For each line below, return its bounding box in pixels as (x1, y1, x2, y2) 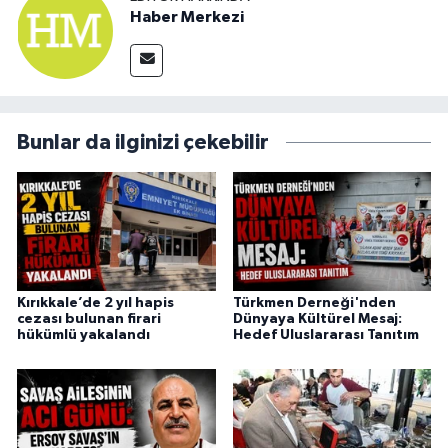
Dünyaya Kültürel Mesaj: (232, 312, 402, 327)
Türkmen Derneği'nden (232, 296, 396, 311)
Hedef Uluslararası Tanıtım (232, 328, 419, 343)
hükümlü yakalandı (17, 328, 150, 343)
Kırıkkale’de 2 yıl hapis (17, 296, 174, 311)
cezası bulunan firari (17, 312, 161, 327)
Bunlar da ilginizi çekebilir (17, 132, 269, 153)
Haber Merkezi (130, 8, 244, 25)
